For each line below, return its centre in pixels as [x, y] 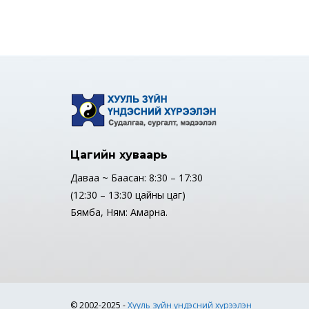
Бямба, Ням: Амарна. [119, 212]
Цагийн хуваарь [119, 155]
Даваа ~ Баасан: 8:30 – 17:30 [137, 178]
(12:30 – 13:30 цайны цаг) [128, 195]
